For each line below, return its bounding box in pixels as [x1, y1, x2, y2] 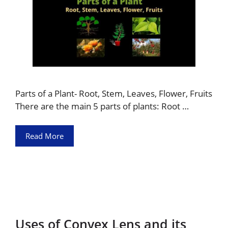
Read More [25, 131, 64, 141]
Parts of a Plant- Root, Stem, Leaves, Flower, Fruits [15, 87, 212, 99]
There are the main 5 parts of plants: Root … [15, 100, 189, 112]
